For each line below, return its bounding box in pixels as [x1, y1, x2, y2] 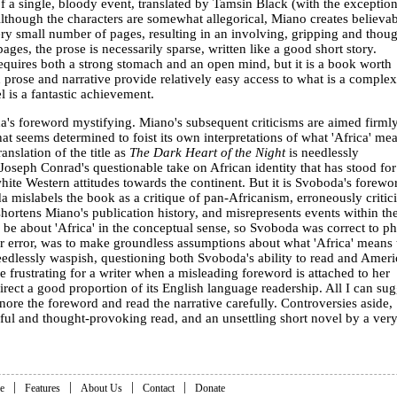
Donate [195, 382, 225, 394]
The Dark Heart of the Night [129, 145, 285, 160]
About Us [81, 382, 122, 394]
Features [25, 382, 60, 394]
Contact [143, 382, 175, 394]
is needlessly [285, 145, 359, 160]
